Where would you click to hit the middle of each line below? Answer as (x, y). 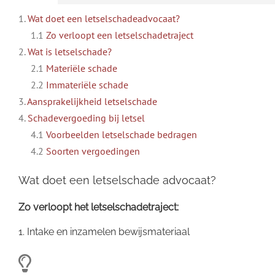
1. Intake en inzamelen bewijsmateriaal (104, 232)
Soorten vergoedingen (93, 151)
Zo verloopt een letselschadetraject (120, 35)
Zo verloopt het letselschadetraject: (99, 207)
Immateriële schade (87, 84)
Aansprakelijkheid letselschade (92, 101)
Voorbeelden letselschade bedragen (122, 134)
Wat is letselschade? (70, 51)
